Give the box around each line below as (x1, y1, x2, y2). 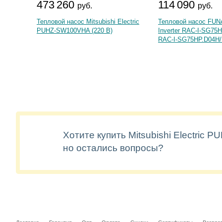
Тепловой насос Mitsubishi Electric (37, 18, 139, 25)
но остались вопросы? (63, 143, 164, 153)
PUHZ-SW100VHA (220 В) (37, 27, 112, 34)
